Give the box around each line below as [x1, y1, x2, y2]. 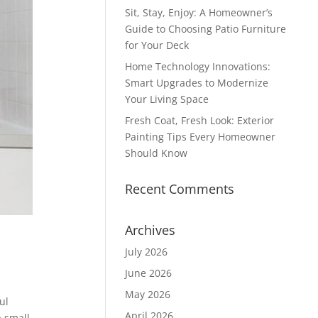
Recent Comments [124, 180, 234, 197]
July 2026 [124, 245, 168, 258]
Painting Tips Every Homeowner [124, 130, 275, 143]
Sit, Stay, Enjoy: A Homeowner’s [124, 6, 273, 19]
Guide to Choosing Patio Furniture [124, 22, 286, 35]
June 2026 [124, 266, 172, 280]
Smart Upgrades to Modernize [124, 76, 268, 89]
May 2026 [124, 287, 170, 301]
